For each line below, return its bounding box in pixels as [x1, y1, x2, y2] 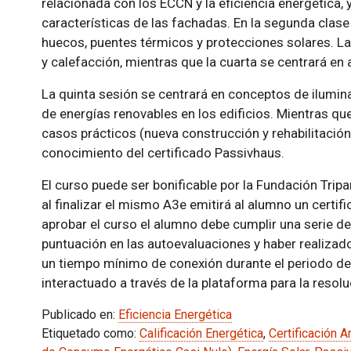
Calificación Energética [139, 326, 263, 341]
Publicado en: [41, 307, 118, 322]
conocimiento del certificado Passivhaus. [41, 145, 284, 161]
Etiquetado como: [41, 326, 139, 341]
